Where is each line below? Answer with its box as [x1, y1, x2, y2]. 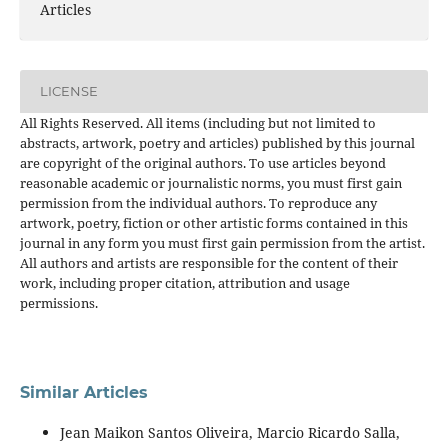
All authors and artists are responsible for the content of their [19, 253, 398, 272]
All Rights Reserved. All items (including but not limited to [19, 113, 376, 132]
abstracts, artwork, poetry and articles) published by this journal [19, 133, 415, 152]
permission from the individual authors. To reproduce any [19, 193, 377, 212]
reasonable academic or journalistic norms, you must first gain [19, 173, 402, 192]
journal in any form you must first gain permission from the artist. [19, 233, 425, 252]
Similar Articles [19, 382, 148, 402]
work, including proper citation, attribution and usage [19, 273, 350, 292]
